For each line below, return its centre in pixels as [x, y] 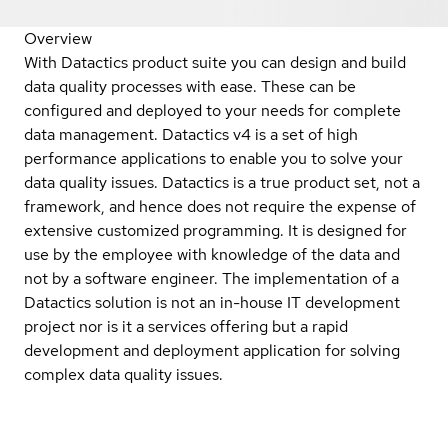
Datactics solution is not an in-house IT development [212, 302]
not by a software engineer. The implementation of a [211, 278]
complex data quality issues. [127, 374]
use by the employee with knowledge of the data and [212, 254]
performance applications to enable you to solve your [213, 158]
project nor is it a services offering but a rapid [186, 326]
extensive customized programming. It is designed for [215, 230]
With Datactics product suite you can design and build [215, 62]
